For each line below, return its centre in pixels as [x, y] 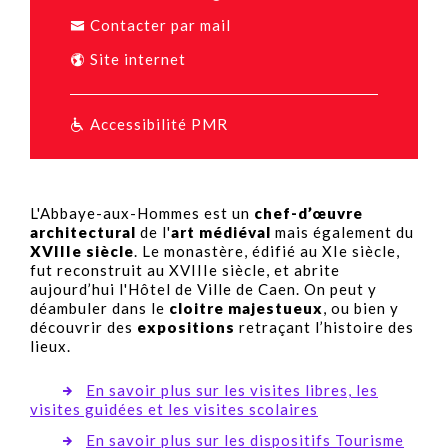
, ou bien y [361, 308]
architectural [85, 232]
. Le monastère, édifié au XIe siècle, [267, 251]
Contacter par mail [160, 25]
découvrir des [83, 327]
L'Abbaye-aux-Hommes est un [142, 213]
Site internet [138, 59]
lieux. [50, 346]
